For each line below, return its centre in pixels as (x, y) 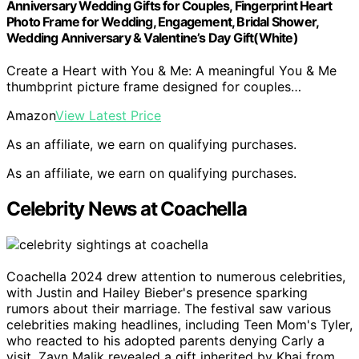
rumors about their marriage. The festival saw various (169, 309)
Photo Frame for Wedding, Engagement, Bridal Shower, (163, 21)
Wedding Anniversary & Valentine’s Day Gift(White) (152, 37)
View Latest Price (108, 116)
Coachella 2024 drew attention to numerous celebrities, (176, 276)
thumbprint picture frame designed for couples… (154, 87)
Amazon (31, 116)
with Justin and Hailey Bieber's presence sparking (157, 292)
